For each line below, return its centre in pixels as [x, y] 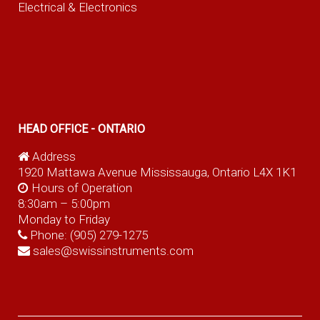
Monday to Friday [64, 219]
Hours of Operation [80, 187]
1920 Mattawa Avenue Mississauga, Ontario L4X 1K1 [157, 172]
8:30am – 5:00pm [64, 203]
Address [52, 156]
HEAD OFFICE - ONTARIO [81, 129]
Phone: [48, 235]
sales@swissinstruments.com [113, 250]
